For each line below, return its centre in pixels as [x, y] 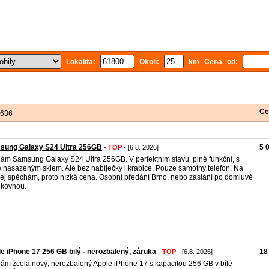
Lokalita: [81, 62]
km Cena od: [213, 62]
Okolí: [149, 62]
